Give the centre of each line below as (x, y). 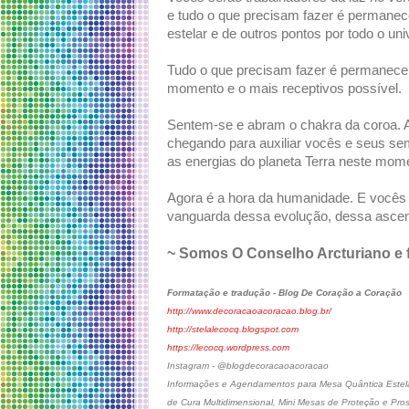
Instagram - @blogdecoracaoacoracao (248, 366)
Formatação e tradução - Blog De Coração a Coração (284, 293)
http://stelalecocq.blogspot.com (233, 330)
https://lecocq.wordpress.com (228, 348)
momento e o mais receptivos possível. (284, 89)
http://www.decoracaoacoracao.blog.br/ (249, 311)
